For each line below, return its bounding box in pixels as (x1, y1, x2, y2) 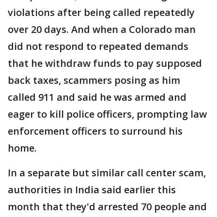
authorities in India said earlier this (8, 183, 176, 196)
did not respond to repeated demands (8, 40, 188, 53)
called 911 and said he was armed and (8, 91, 186, 104)
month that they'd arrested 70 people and (8, 200, 207, 213)
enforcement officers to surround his (8, 124, 183, 138)
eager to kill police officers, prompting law (8, 108, 207, 121)
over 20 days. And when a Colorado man (8, 23, 196, 36)
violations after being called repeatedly (8, 6, 195, 19)
